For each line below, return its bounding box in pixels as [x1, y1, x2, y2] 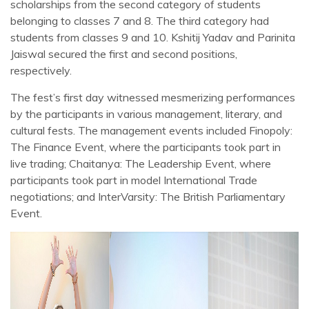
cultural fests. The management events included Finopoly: [10, 123, 292, 137]
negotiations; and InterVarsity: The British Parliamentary [10, 190, 286, 203]
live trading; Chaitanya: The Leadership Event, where [10, 157, 271, 170]
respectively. [10, 63, 72, 77]
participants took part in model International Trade [10, 173, 257, 187]
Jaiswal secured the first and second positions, [10, 47, 237, 61]
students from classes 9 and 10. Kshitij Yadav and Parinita [10, 30, 295, 44]
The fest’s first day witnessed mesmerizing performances [10, 90, 295, 104]
